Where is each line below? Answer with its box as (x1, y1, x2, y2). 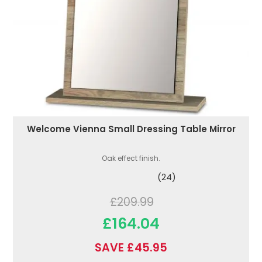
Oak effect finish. (102, 153, 160, 164)
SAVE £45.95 (95, 240, 167, 256)
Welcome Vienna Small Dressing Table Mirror (26, 123, 236, 136)
